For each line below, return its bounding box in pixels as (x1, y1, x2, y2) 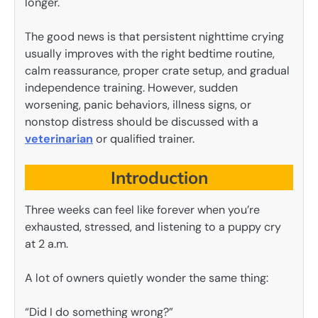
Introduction (110, 166, 208, 188)
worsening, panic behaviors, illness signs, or (25, 97, 251, 112)
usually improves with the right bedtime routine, (25, 45, 275, 61)
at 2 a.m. (25, 236, 68, 251)
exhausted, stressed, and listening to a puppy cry (25, 219, 281, 234)
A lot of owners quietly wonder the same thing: (25, 270, 268, 286)
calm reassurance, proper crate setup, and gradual (25, 62, 290, 78)
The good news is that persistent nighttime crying (25, 28, 284, 44)
